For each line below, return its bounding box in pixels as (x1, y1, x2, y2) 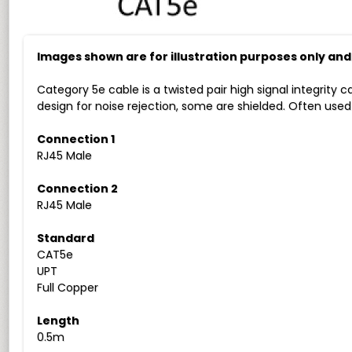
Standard (37, 230, 95, 246)
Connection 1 (37, 131, 115, 147)
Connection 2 (37, 181, 119, 196)
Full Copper (37, 280, 99, 295)
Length (37, 313, 80, 328)
